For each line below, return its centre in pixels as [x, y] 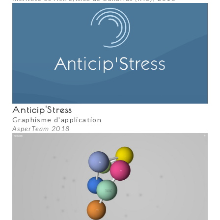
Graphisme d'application [57, 120]
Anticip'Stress [42, 110]
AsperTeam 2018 [41, 129]
